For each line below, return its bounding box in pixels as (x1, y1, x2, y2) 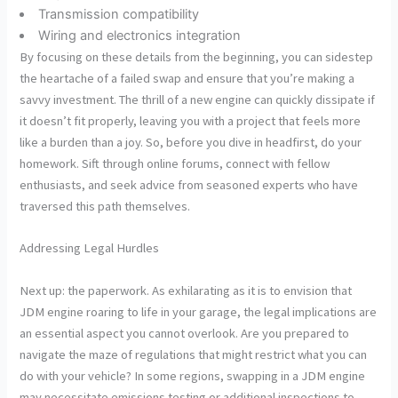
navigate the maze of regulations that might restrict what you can (20, 346, 368, 362)
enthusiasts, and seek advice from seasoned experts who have (20, 176, 359, 193)
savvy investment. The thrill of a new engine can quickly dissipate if (20, 91, 376, 107)
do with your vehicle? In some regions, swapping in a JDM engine (20, 367, 366, 384)
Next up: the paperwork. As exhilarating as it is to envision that (20, 282, 353, 298)
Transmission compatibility (38, 5, 200, 22)
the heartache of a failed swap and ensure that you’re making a (20, 69, 355, 86)
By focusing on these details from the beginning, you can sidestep (20, 48, 374, 65)
